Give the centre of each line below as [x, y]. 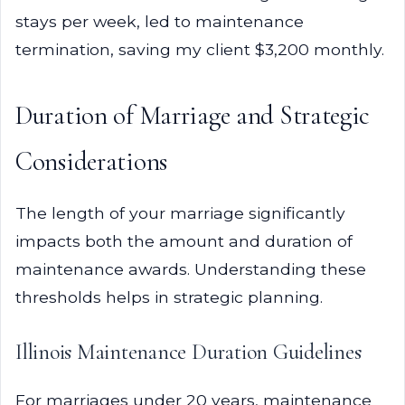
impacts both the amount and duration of [184, 241]
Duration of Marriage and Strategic [193, 115]
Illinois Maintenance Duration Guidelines [188, 352]
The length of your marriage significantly [180, 213]
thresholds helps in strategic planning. [169, 297]
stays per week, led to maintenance [160, 21]
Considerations [91, 161]
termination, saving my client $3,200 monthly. [200, 49]
